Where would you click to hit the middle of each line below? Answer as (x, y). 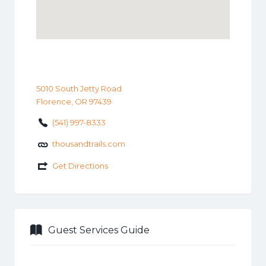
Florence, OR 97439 (74, 101)
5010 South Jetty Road (79, 88)
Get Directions (80, 165)
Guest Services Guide (99, 230)
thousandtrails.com (88, 144)
